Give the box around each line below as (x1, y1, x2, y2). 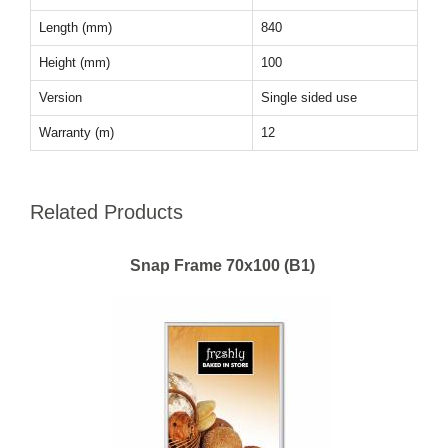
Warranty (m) (39, 124, 114, 140)
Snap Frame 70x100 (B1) (130, 256, 315, 274)
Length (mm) (39, 19, 112, 35)
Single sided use (261, 89, 357, 105)
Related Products (30, 200, 183, 223)
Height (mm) (39, 54, 110, 70)
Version (39, 89, 82, 105)
